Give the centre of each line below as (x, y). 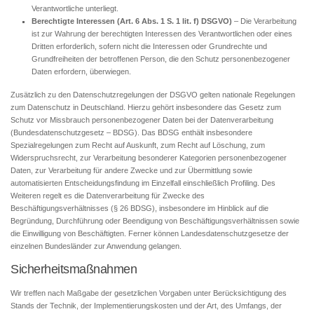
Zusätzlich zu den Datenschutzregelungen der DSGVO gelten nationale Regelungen (153, 95)
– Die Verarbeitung (264, 21)
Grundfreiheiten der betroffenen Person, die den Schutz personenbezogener (161, 59)
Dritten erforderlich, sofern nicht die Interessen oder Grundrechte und (149, 47)
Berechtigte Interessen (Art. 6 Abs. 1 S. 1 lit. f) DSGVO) (132, 21)
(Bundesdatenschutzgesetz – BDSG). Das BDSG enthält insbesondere (131, 133)
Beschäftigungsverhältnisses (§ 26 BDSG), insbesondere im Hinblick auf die (139, 209)
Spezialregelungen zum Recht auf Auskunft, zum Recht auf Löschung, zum (138, 145)
